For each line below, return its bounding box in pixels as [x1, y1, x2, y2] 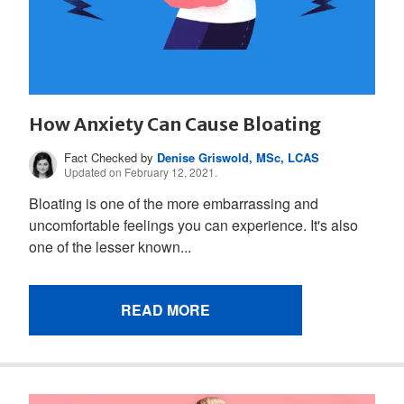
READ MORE [121, 299, 210, 321]
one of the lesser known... [29, 236, 191, 258]
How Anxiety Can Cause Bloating [29, 113, 321, 136]
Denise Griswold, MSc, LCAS [157, 149, 320, 167]
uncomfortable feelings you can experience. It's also [29, 215, 358, 236]
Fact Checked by [64, 149, 158, 167]
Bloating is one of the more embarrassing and [29, 193, 318, 215]
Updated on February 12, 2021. [64, 164, 218, 180]
